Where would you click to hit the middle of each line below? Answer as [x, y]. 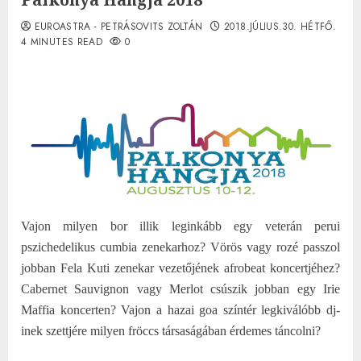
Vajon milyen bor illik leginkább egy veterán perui [180, 226]
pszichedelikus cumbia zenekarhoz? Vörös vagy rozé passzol [180, 247]
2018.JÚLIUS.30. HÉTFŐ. [280, 26]
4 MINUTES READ [62, 41]
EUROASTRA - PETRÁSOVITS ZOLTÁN [118, 26]
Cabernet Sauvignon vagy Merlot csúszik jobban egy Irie [180, 288]
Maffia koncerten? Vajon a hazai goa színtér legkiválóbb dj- [180, 309]
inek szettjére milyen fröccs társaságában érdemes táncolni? [171, 330]
